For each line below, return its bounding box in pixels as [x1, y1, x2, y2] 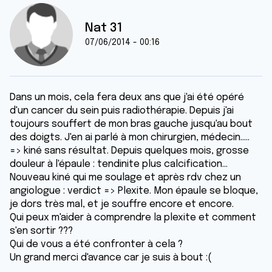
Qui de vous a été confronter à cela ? [10, 239, 183, 250]
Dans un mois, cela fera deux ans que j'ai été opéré [10, 92, 244, 103]
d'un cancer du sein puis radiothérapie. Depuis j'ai [10, 106, 234, 116]
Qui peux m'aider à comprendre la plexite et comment [10, 212, 256, 223]
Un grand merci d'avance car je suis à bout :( [10, 253, 212, 263]
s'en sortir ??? [10, 226, 73, 236]
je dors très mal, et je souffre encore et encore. [10, 199, 234, 209]
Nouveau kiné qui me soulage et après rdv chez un [10, 172, 241, 183]
